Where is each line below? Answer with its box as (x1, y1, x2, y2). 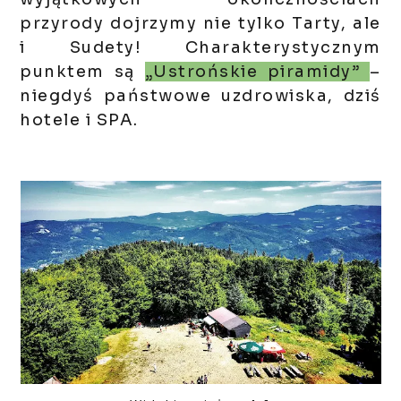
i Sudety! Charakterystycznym (20, 38, 381, 58)
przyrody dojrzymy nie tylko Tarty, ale (20, 13, 381, 34)
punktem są (20, 62, 145, 82)
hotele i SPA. (20, 110, 139, 131)
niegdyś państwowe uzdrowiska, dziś (20, 86, 381, 107)
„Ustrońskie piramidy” (144, 62, 371, 82)
